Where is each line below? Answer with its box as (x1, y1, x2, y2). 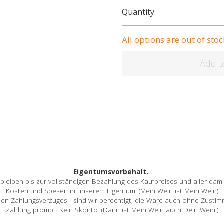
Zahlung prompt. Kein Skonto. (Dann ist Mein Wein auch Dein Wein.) (5, 208, 218, 218)
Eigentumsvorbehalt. (73, 170, 150, 180)
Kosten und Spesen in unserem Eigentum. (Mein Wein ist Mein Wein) (5, 189, 218, 199)
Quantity (122, 6, 154, 18)
